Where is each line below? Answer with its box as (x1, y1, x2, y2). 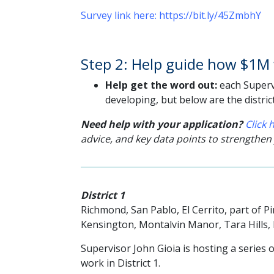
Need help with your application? (81, 117, 243, 131)
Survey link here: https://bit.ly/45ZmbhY (81, 9, 261, 23)
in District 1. (106, 256, 160, 270)
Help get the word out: (105, 78, 217, 92)
